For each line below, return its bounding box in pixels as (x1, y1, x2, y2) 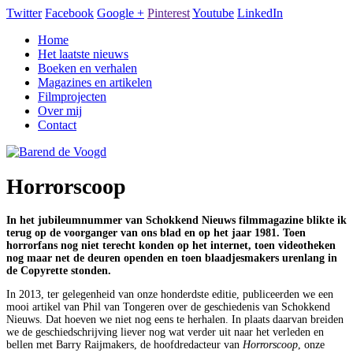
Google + (97, 6, 144, 20)
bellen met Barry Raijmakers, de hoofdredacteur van (6, 338, 243, 351)
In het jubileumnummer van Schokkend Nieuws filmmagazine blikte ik (6, 214, 347, 226)
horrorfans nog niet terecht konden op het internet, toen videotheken (6, 239, 336, 251)
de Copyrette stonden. (6, 264, 111, 277)
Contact (38, 118, 76, 132)
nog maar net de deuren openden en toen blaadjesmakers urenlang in (6, 251, 337, 264)
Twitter (6, 6, 42, 20)
